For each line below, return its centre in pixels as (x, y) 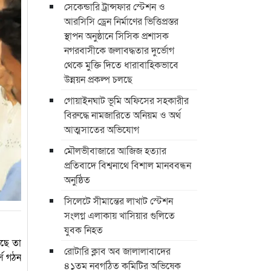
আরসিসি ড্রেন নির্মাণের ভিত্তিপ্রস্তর (121, 21)
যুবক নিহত (83, 229)
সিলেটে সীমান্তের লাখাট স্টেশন (119, 200)
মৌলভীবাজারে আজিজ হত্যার (115, 150)
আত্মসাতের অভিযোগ (102, 129)
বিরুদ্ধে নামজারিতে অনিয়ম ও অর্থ (122, 114)
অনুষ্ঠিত (77, 179)
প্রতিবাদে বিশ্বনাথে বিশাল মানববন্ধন (128, 165)
